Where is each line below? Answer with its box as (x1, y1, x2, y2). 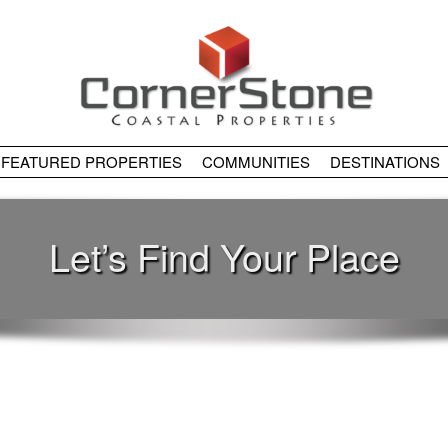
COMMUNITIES (201, 151, 310, 173)
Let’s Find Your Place (48, 229, 400, 284)
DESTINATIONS (329, 151, 440, 173)
